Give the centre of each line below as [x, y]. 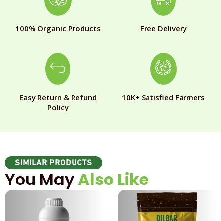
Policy [58, 107]
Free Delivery [163, 28]
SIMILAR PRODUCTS [54, 163]
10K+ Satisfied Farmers [163, 97]
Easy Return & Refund [58, 97]
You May [41, 180]
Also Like [113, 180]
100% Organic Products [58, 28]
